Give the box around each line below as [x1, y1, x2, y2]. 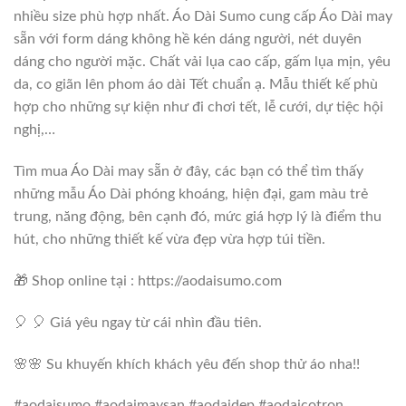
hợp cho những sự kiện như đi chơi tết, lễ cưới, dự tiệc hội [14, 100, 383, 115]
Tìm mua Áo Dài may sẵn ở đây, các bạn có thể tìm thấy [14, 164, 363, 179]
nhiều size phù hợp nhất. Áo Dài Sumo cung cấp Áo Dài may [14, 9, 392, 24]
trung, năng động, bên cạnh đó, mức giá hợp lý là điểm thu [14, 209, 382, 225]
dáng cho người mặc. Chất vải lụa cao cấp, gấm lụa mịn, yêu [14, 54, 391, 70]
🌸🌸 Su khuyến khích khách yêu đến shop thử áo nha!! [14, 356, 360, 372]
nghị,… [14, 122, 55, 138]
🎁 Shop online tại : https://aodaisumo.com [14, 274, 282, 289]
